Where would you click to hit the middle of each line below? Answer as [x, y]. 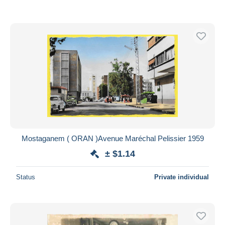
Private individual [182, 177]
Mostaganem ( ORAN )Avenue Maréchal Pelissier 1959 [113, 138]
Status [26, 177]
